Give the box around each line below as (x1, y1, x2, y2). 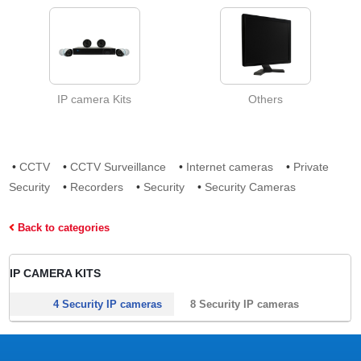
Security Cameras (205, 180, 297, 193)
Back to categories (15, 222, 110, 234)
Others (248, 93, 284, 106)
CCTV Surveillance (70, 160, 167, 173)
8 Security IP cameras (190, 298, 300, 311)
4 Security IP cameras (53, 298, 163, 311)
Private (293, 160, 330, 173)
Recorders (70, 180, 124, 193)
